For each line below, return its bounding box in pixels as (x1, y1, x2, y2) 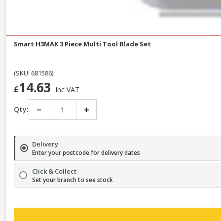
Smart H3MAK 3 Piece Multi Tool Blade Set (14, 39, 151, 48)
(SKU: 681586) (14, 68, 53, 77)
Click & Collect (32, 166, 76, 176)
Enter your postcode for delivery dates (32, 148, 140, 157)
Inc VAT (55, 84, 79, 94)
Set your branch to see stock (32, 175, 113, 184)
